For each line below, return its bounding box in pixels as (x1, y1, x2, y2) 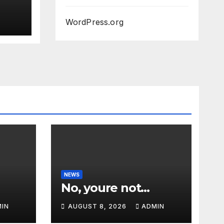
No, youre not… (61, 180, 150, 195)
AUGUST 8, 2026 (68, 202, 128, 210)
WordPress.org (65, 17, 124, 27)
